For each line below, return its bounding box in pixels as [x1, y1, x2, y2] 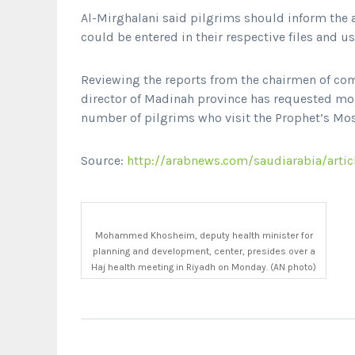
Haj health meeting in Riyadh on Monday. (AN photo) [91, 261, 316, 273]
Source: [81, 152, 127, 168]
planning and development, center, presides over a [92, 245, 315, 257]
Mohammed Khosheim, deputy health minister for [94, 229, 313, 241]
